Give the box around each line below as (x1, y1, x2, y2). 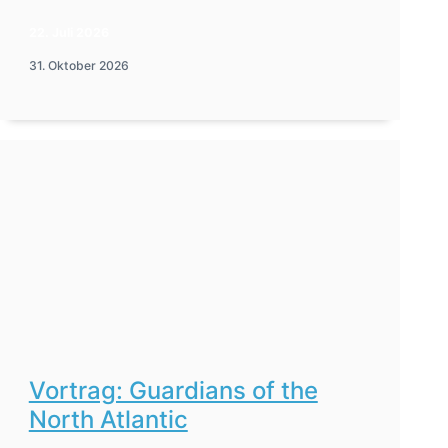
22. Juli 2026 (28, 25, 109, 41)
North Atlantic (28, 404, 188, 434)
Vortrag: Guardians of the (28, 375, 318, 405)
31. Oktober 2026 (28, 58, 129, 74)
